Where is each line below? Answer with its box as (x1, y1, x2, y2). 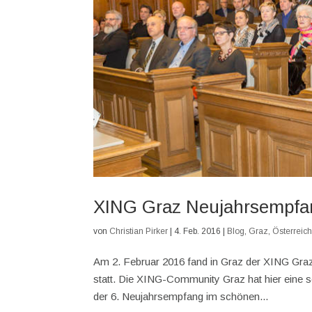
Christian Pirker (109, 226, 169, 236)
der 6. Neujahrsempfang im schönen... (93, 290, 269, 302)
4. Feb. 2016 (174, 226, 221, 236)
